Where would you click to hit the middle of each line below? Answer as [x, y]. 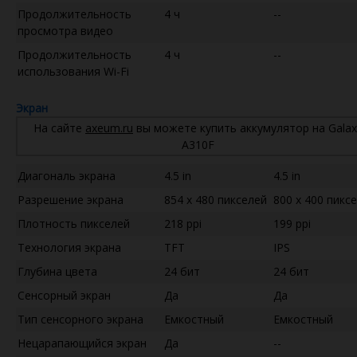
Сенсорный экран [64, 295]
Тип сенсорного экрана [80, 319]
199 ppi [292, 223]
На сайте [59, 127]
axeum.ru [109, 127]
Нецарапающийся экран [82, 343]
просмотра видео [65, 30]
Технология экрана [69, 247]
